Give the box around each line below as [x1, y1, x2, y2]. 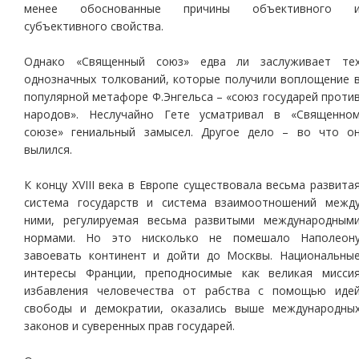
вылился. [24, 142, 72, 157]
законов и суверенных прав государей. [24, 318, 235, 333]
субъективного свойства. [24, 18, 163, 34]
